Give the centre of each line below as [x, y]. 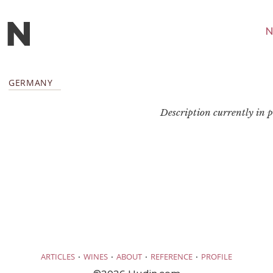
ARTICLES [58, 257]
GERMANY [31, 82]
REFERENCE [172, 257]
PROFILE [217, 257]
